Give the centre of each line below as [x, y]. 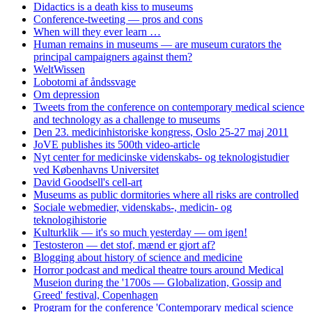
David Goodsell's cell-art [88, 182]
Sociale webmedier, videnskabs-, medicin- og [133, 207]
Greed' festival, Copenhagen [96, 295]
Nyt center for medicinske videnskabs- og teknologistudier [161, 157]
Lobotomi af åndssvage [85, 81]
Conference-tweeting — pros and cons [118, 19]
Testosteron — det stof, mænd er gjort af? [124, 244]
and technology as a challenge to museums [127, 119]
